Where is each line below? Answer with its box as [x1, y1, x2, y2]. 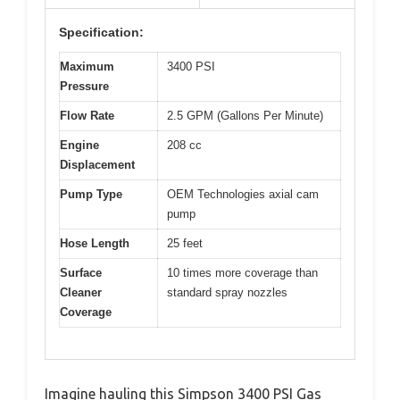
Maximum [60, 60, 114, 74]
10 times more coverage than [167, 266, 318, 280]
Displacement [60, 158, 135, 172]
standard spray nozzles [167, 286, 287, 300]
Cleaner [60, 286, 102, 300]
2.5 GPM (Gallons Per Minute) [167, 109, 323, 123]
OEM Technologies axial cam [167, 187, 319, 202]
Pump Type [60, 187, 122, 202]
